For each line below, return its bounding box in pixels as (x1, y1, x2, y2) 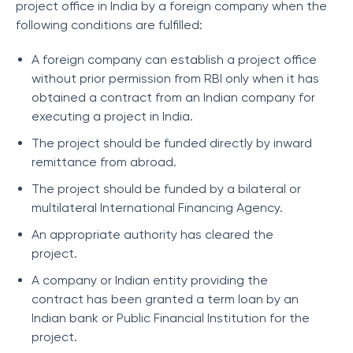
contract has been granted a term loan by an (32, 292, 299, 307)
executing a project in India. (32, 109, 193, 124)
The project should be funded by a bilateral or (32, 181, 301, 196)
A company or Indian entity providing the (32, 273, 268, 288)
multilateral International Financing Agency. (32, 200, 283, 215)
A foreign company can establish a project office (32, 52, 317, 67)
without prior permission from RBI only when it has (32, 71, 319, 86)
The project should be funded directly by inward (32, 136, 312, 150)
